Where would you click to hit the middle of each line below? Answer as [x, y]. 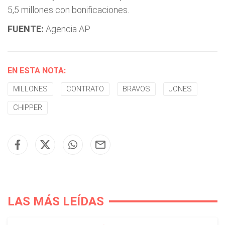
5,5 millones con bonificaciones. [68, 10]
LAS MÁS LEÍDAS [56, 201]
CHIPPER [28, 107]
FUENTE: [26, 29]
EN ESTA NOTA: [37, 71]
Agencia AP [67, 29]
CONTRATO [85, 89]
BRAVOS [136, 89]
